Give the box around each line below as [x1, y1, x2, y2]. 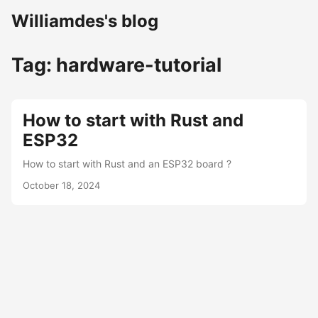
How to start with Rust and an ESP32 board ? [23, 158, 231, 170]
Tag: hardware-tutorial [11, 53, 221, 77]
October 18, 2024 [23, 180, 100, 191]
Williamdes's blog [11, 11, 158, 31]
